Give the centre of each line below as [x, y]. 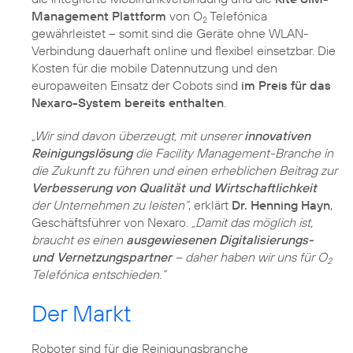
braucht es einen [79, 240]
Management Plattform [99, 16]
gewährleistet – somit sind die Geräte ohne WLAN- [170, 33]
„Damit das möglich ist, [252, 223]
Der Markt [82, 314]
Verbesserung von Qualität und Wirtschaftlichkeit [174, 188]
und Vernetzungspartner [102, 257]
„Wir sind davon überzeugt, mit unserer [138, 136]
